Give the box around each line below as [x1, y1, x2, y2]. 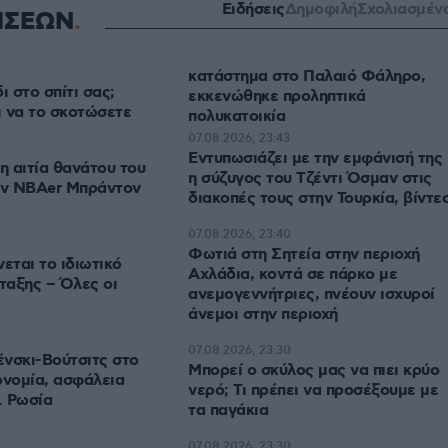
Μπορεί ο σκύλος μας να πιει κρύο [188, 360, 439, 382]
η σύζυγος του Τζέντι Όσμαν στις [188, 168, 432, 190]
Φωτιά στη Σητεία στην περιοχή [188, 244, 420, 266]
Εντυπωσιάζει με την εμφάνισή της [188, 148, 442, 170]
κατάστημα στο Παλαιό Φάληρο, [188, 66, 425, 88]
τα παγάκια [188, 400, 268, 422]
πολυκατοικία [188, 106, 285, 128]
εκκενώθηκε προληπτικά [188, 86, 366, 108]
